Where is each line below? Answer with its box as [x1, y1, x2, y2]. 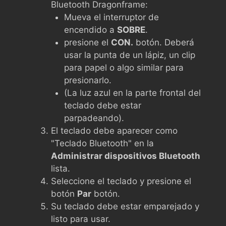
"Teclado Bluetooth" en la [51, 138, 154, 148]
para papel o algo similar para [64, 62, 184, 73]
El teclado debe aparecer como [51, 125, 178, 136]
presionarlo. [64, 75, 111, 85]
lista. [51, 163, 70, 174]
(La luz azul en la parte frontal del [64, 87, 201, 98]
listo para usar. [51, 213, 110, 224]
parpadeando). [64, 112, 124, 123]
